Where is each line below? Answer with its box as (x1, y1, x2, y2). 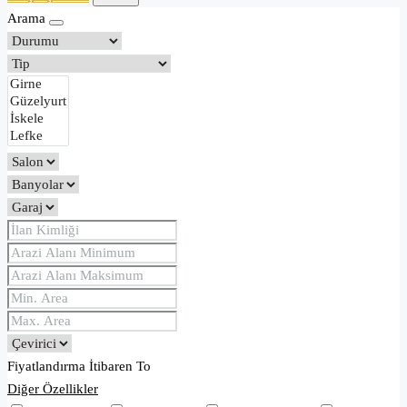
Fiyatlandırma (7, 359, 85, 374)
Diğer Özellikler (7, 382, 98, 397)
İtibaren (85, 359, 136, 374)
